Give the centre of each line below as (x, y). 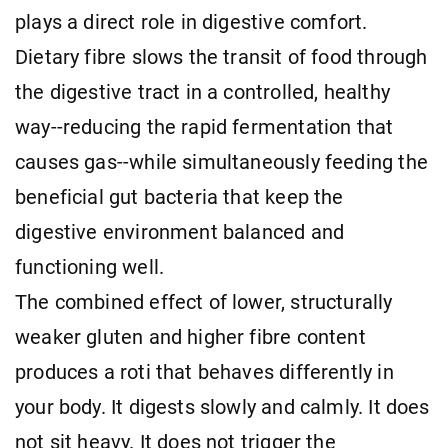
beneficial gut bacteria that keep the (179, 197)
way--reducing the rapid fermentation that (204, 127)
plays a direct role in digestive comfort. (191, 22)
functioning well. (90, 267)
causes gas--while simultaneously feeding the (221, 162)
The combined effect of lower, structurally (204, 302)
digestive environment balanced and (180, 232)
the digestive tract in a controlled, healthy (202, 92)
